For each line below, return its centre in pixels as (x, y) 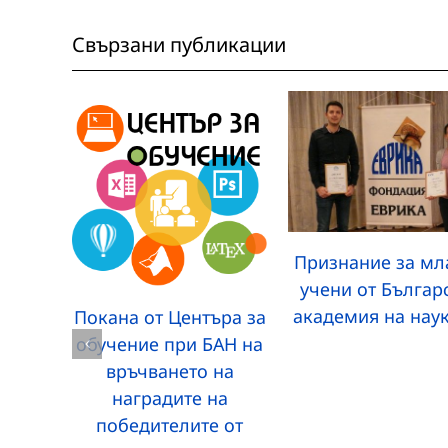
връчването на (169, 370)
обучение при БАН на (170, 343)
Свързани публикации (179, 44)
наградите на (169, 397)
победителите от (170, 424)
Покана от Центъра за (169, 316)
